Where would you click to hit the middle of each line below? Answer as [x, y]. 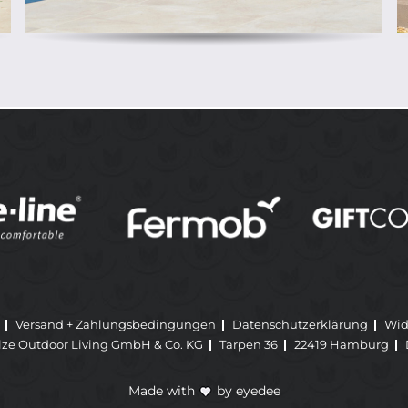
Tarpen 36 [249, 344]
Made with [163, 391]
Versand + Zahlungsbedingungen [116, 324]
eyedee [258, 391]
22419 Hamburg [342, 344]
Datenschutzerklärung [300, 324]
